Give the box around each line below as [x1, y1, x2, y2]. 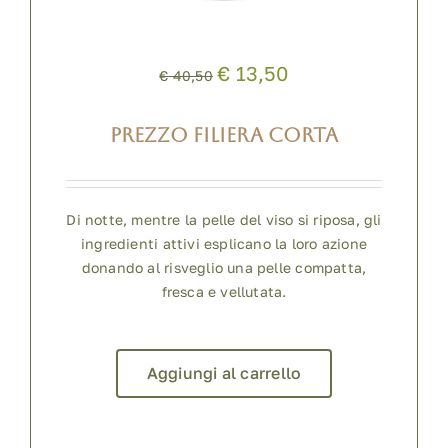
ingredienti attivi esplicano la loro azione [80, 235, 368, 253]
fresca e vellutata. [161, 283, 287, 301]
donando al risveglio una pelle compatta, [81, 259, 367, 277]
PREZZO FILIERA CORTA [110, 123, 338, 148]
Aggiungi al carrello [146, 363, 302, 384]
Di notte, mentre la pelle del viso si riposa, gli [66, 211, 382, 229]
